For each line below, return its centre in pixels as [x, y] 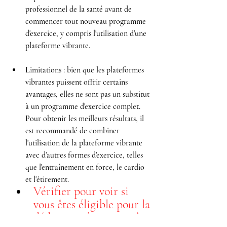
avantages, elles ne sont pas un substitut [88, 94]
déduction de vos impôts [92, 218]
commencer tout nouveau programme [87, 22]
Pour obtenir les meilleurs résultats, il [86, 119]
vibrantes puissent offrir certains [78, 82]
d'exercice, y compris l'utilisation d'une [87, 34]
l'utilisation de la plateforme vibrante [85, 143]
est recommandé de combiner [73, 131]
